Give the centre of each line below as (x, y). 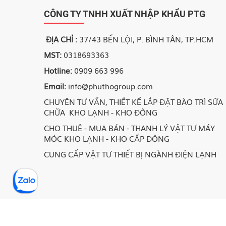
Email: (55, 86)
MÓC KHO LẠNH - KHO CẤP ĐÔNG (107, 138)
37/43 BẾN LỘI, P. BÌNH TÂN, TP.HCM (145, 39)
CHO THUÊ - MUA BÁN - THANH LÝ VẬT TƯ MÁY (129, 127)
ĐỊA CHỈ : (62, 39)
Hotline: (58, 70)
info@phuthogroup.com (110, 86)
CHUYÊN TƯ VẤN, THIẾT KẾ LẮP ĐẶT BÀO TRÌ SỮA (133, 101)
